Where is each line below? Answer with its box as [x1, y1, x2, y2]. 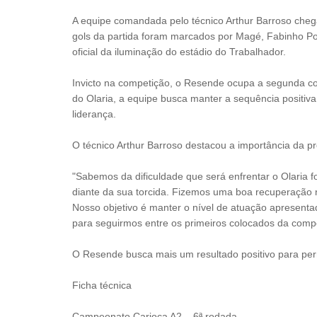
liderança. [72, 108, 116, 120]
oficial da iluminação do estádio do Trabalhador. [72, 46, 286, 58]
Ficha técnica [72, 279, 132, 292]
